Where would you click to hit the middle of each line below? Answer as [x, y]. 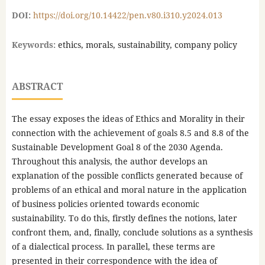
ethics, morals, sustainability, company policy [147, 44]
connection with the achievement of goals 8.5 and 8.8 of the [130, 132]
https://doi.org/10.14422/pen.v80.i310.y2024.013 [127, 15]
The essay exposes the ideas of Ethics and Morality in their [128, 118]
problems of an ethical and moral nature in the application [129, 189]
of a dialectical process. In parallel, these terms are [113, 246]
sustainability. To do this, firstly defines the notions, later [124, 218]
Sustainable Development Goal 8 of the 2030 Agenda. [117, 147]
